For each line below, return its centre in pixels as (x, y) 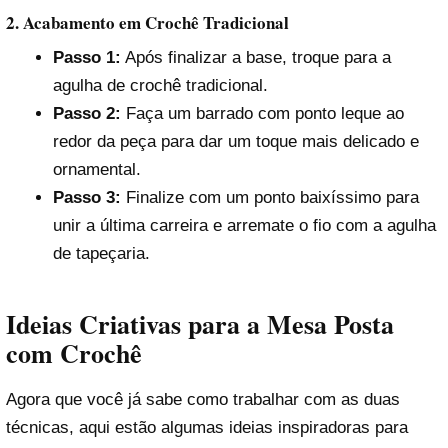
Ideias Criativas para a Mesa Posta (200, 324)
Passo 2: (86, 114)
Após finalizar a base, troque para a (255, 58)
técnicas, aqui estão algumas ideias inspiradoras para (207, 428)
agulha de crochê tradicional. (160, 86)
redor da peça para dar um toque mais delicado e (235, 142)
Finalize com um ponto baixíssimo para (269, 198)
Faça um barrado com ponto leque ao (262, 114)
